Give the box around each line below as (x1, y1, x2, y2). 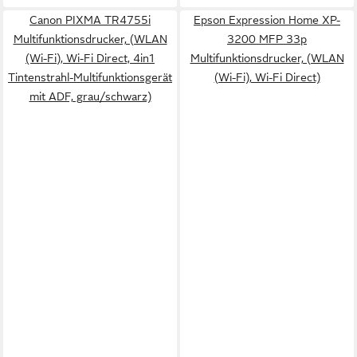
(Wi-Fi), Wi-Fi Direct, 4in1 (25, 52, 155, 65)
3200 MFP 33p (227, 33, 307, 45)
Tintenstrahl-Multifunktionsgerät (8, 71, 172, 84)
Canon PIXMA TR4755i (29, 14, 151, 26)
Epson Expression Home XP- (194, 14, 340, 26)
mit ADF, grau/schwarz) (29, 90, 151, 103)
